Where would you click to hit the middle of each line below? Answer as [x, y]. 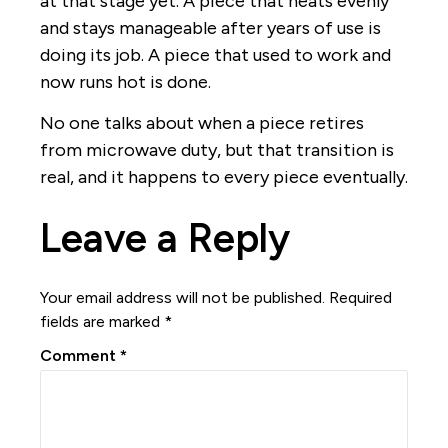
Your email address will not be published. [182, 297]
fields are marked [102, 321]
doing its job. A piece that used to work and [215, 55]
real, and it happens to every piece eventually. [224, 177]
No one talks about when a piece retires [202, 123]
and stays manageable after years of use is [210, 28]
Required [360, 297]
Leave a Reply [165, 237]
